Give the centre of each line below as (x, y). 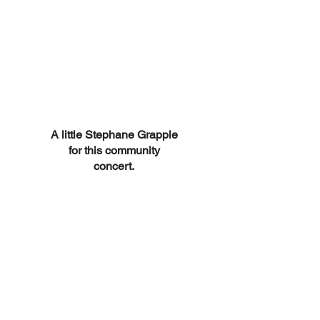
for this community (114, 150)
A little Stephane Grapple (114, 135)
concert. (114, 166)
